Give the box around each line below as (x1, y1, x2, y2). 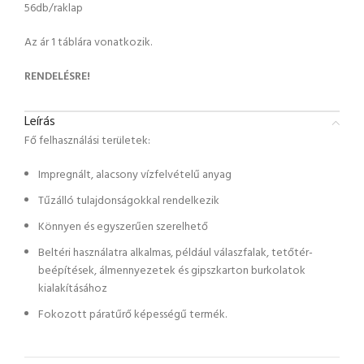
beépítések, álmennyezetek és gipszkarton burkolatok (38, 261, 305, 280)
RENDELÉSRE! (24, 67, 90, 86)
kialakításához (38, 279, 107, 298)
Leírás (24, 110, 55, 132)
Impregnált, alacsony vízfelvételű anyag (38, 165, 232, 184)
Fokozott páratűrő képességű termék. (38, 305, 227, 324)
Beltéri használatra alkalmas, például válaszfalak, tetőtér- (38, 243, 313, 262)
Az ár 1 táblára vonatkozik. (24, 32, 152, 52)
